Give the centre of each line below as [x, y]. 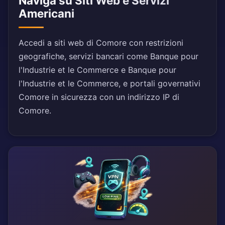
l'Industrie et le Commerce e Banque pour [97, 70]
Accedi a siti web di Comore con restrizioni [101, 43]
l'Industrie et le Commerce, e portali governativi [109, 84]
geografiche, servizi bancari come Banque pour [108, 57]
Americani [46, 14]
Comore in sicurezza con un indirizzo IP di [99, 97]
